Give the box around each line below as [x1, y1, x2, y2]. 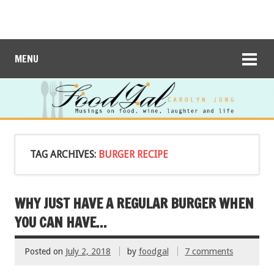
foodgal [138, 246, 169, 257]
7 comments [185, 246, 234, 257]
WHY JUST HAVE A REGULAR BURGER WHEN [15, 193, 254, 213]
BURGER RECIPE [98, 148, 168, 160]
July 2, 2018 [65, 246, 111, 257]
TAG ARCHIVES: [30, 148, 98, 160]
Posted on [24, 246, 65, 257]
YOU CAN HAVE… [15, 212, 106, 232]
